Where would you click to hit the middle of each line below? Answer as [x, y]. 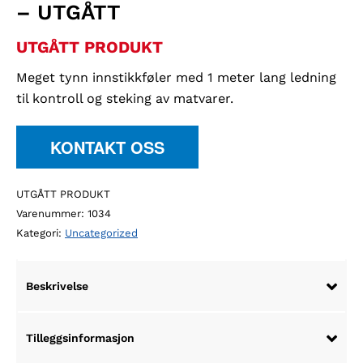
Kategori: [41, 233]
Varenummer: [52, 213]
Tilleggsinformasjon [80, 337]
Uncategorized [101, 233]
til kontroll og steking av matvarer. [125, 98]
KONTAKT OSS [107, 147]
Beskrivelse [57, 286]
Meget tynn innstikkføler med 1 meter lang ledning [176, 77]
